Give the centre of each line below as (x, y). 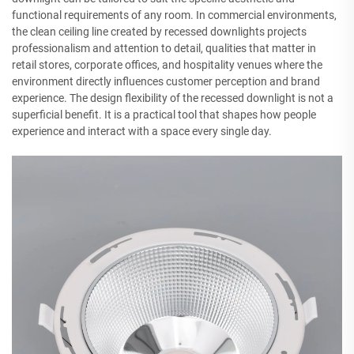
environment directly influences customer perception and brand (166, 81)
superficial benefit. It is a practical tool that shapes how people (164, 114)
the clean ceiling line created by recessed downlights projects (159, 31)
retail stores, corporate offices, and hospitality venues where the (167, 64)
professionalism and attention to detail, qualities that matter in (164, 48)
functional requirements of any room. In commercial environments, (174, 15)
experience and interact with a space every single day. (142, 131)
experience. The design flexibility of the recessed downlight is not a (173, 98)
